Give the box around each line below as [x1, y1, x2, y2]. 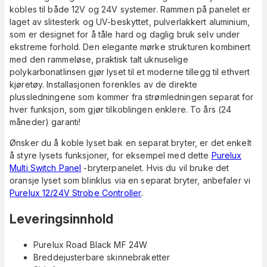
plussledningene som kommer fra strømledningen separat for [10, 92, 254, 103]
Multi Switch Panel [10, 163, 82, 173]
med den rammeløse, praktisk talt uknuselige [10, 54, 188, 65]
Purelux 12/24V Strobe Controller [10, 188, 142, 198]
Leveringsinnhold [10, 211, 114, 226]
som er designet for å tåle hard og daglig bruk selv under [10, 29, 240, 40]
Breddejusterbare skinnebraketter [33, 252, 170, 263]
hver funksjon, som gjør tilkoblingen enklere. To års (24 [10, 104, 232, 115]
